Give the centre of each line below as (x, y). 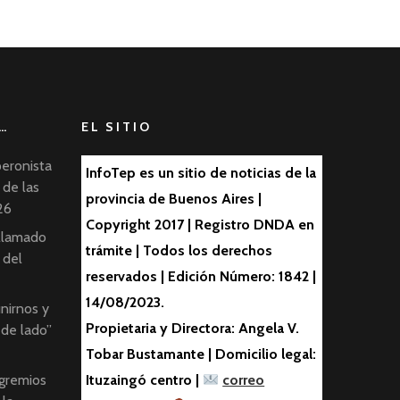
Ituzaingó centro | (144, 380)
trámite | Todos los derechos (179, 251)
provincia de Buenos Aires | (174, 199)
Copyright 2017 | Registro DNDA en (200, 225)
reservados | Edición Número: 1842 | (201, 277)
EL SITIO (117, 127)
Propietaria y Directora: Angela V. (192, 329)
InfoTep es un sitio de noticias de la (201, 173)
